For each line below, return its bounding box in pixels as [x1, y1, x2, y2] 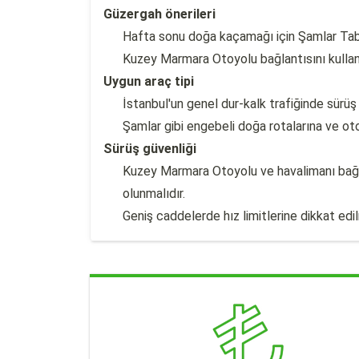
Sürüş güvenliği [103, 141, 196, 156]
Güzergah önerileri [103, 6, 216, 22]
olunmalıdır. [123, 186, 185, 201]
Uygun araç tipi [103, 74, 194, 89]
